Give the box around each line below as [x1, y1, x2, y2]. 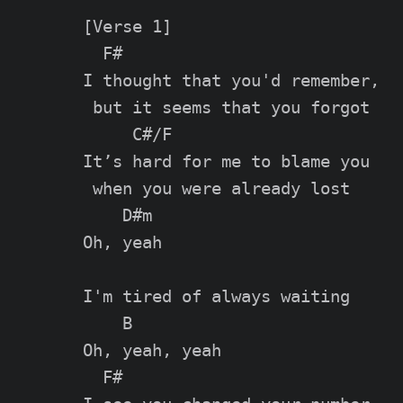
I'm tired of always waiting [83, 287, 350, 307]
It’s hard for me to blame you [83, 152, 370, 172]
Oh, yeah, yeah [83, 341, 221, 361]
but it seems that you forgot [83, 98, 370, 118]
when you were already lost [83, 179, 350, 199]
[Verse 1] [83, 17, 172, 37]
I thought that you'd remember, [83, 71, 380, 91]
